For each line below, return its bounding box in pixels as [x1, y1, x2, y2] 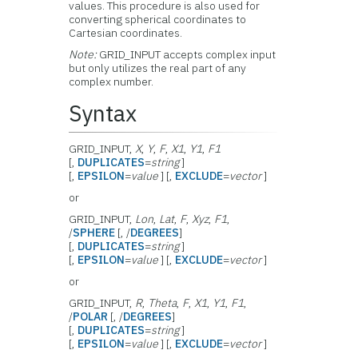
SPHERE [73, 225, 116, 240]
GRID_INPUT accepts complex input [99, 47, 276, 62]
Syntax [69, 98, 137, 128]
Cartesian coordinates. [69, 26, 183, 40]
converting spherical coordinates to [69, 12, 247, 26]
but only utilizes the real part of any [69, 61, 247, 75]
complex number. [69, 74, 154, 89]
